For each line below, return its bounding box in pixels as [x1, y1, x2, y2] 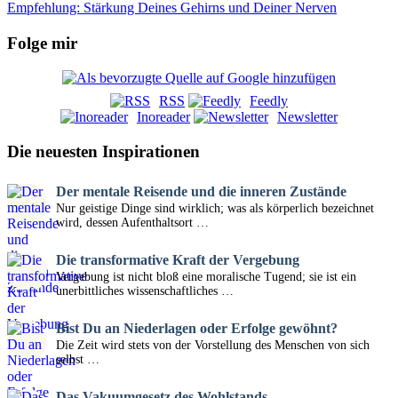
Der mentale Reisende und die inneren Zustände [56, 184, 346, 200]
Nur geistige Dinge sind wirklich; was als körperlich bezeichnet [56, 202, 374, 216]
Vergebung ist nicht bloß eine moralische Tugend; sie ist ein [56, 270, 356, 284]
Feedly [250, 92, 288, 108]
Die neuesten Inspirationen [7, 141, 200, 161]
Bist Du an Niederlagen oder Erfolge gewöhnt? [56, 321, 338, 337]
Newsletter [277, 108, 338, 124]
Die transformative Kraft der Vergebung [56, 252, 299, 268]
